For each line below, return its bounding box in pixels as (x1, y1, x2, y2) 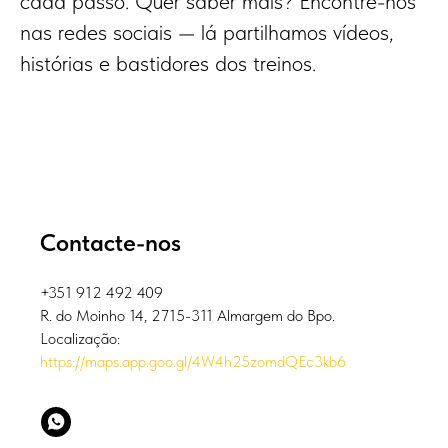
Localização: (40, 329, 120, 349)
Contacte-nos (40, 228, 181, 258)
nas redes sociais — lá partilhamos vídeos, (20, 19, 394, 46)
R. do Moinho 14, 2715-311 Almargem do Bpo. (40, 306, 335, 326)
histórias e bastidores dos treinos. (20, 50, 316, 77)
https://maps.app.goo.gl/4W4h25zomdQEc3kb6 (40, 352, 346, 372)
